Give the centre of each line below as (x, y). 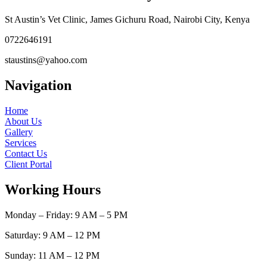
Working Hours (53, 189)
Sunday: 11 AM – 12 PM (52, 255)
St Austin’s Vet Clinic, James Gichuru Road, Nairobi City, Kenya (127, 20)
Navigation (38, 86)
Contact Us (26, 153)
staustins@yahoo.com (46, 60)
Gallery (19, 132)
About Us (23, 121)
